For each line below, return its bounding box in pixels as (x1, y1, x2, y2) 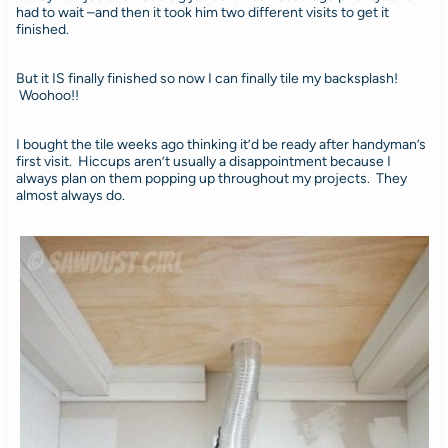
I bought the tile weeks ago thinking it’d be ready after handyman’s (15, 135, 426, 153)
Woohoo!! (15, 86, 79, 104)
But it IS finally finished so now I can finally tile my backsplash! (15, 69, 398, 87)
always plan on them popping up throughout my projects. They (15, 169, 407, 187)
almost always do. (15, 186, 125, 204)
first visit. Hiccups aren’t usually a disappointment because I (15, 152, 391, 170)
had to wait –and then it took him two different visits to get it (15, 3, 389, 21)
